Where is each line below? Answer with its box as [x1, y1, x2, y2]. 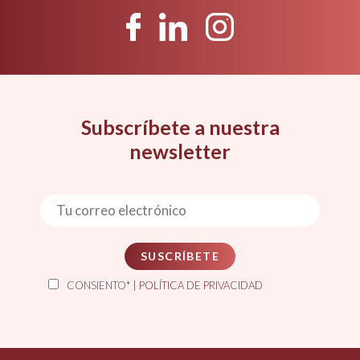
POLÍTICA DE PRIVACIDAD [139, 278, 263, 292]
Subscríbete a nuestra [80, 115, 280, 139]
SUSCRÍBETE [141, 248, 219, 263]
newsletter [129, 139, 231, 163]
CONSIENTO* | [67, 278, 139, 292]
